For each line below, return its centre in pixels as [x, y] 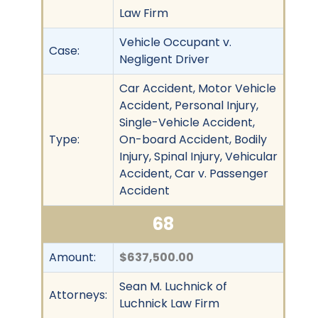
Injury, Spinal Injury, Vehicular [198, 156]
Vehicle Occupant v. [175, 42]
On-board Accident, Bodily [193, 139]
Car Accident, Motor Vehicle [198, 88]
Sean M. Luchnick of [173, 286]
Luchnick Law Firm [169, 303]
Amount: [72, 257]
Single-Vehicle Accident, [187, 122]
